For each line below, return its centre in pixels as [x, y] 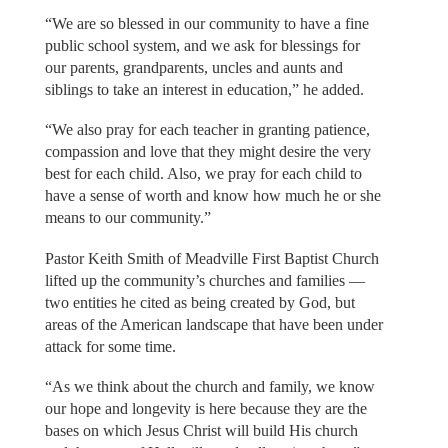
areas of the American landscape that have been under [213, 324]
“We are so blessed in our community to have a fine [206, 23]
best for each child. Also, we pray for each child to [203, 174]
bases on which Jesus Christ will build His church [201, 431]
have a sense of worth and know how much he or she [212, 196]
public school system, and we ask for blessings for [202, 45]
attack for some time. [110, 346]
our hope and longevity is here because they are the [205, 409]
